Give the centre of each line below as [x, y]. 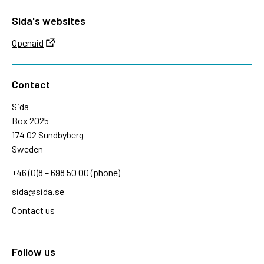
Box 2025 [30, 120]
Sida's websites [49, 20]
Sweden [27, 148]
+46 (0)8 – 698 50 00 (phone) [66, 172]
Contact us [33, 210]
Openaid [28, 42]
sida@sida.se [38, 191]
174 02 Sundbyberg [48, 134]
